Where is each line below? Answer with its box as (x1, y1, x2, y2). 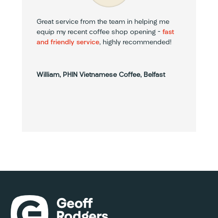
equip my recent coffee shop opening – (36, 28, 163, 36)
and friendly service (36, 38, 99, 46)
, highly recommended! (99, 38, 172, 46)
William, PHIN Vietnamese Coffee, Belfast (36, 71, 165, 79)
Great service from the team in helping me (36, 18, 169, 26)
